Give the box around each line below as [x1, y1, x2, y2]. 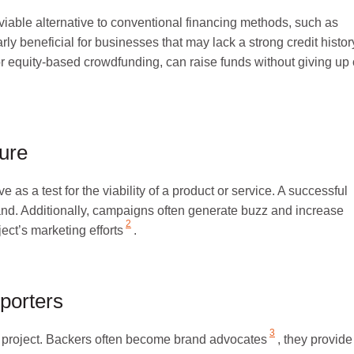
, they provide [277, 332, 352, 346]
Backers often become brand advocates [46, 332, 267, 346]
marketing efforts [31, 223, 123, 237]
